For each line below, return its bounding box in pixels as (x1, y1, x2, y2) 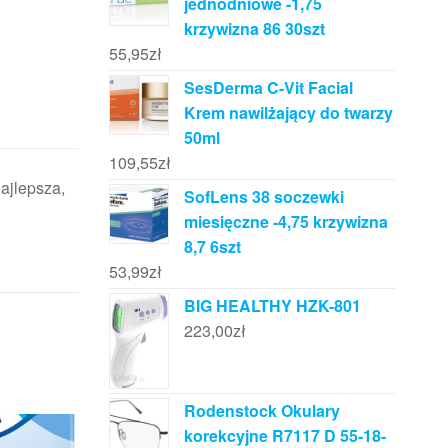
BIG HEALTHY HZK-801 (183, 294, 361, 317)
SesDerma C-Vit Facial (183, 76, 353, 99)
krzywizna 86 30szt (183, 17, 325, 40)
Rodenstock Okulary (183, 398, 340, 422)
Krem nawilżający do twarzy (183, 101, 393, 124)
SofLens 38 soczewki (183, 185, 344, 208)
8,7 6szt (183, 235, 241, 258)
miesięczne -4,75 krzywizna (183, 210, 388, 233)
